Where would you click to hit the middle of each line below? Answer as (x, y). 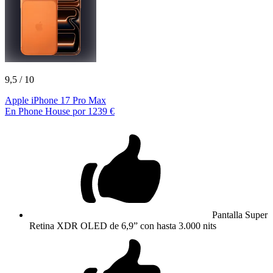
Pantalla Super (240, 214)
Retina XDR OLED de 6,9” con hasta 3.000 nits (123, 225)
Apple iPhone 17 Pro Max (55, 100)
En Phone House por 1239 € (60, 111)
